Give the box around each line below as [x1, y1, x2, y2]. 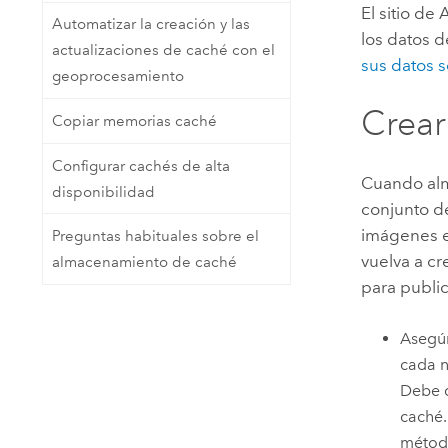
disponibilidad [51, 182, 155, 201]
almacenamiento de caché [51, 253, 237, 272]
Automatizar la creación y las [51, 15, 250, 34]
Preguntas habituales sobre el [51, 227, 259, 246]
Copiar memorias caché [51, 112, 217, 130]
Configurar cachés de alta [51, 156, 230, 175]
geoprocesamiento [51, 67, 184, 86]
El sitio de [361, 2, 440, 23]
